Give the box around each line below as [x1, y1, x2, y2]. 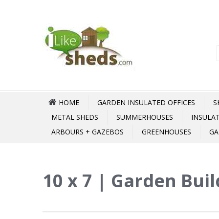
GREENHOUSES [142, 127, 191, 136]
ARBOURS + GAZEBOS [51, 127, 124, 136]
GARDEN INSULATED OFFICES [97, 98, 195, 107]
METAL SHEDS [51, 112, 98, 122]
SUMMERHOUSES [116, 112, 173, 122]
